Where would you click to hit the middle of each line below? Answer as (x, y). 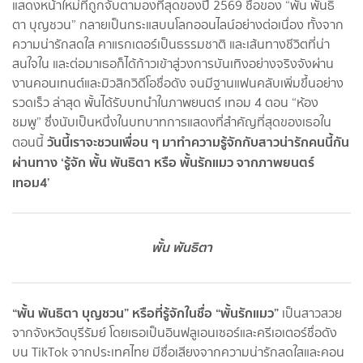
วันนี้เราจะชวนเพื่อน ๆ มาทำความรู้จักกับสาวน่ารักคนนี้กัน (198, 141)
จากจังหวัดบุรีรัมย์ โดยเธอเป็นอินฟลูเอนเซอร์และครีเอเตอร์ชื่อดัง (175, 332)
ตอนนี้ (30, 142)
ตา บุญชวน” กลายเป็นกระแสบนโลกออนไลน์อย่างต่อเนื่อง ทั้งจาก (178, 24)
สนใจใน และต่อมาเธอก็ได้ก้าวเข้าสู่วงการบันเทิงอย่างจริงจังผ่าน (173, 63)
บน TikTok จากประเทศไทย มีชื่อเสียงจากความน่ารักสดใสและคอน (178, 352)
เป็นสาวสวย (310, 313)
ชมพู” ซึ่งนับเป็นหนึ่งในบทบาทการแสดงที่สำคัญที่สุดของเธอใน (172, 122)
